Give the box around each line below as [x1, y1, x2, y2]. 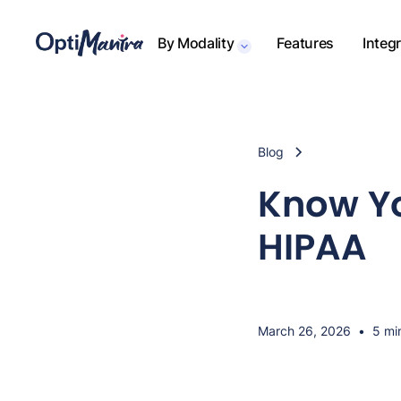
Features [277, 34, 334, 52]
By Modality [158, 34, 235, 52]
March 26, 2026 [258, 323, 351, 338]
